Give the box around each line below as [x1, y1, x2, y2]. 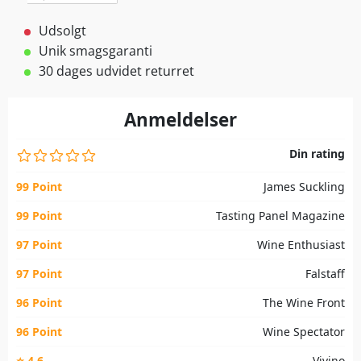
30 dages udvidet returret [39, 61, 194, 80]
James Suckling [263, 178, 345, 194]
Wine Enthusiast [257, 236, 345, 252]
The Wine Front [263, 294, 345, 310]
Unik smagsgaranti [39, 41, 152, 60]
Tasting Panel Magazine [216, 207, 345, 223]
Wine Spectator [263, 323, 345, 339]
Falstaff [305, 265, 345, 281]
